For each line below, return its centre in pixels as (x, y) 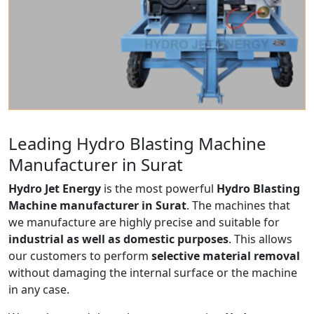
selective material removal (226, 255)
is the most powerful (159, 188)
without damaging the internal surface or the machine (153, 272)
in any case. (39, 289)
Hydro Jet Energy (55, 188)
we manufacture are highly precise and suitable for (144, 222)
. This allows (260, 239)
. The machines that (238, 205)
